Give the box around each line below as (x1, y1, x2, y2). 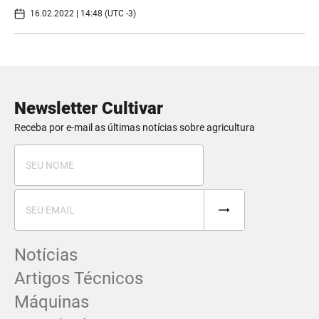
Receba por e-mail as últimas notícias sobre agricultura (14, 121, 255, 133)
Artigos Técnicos (14, 268, 143, 288)
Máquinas (14, 291, 89, 312)
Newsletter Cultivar (14, 98, 163, 118)
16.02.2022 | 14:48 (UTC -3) (30, 9, 136, 19)
